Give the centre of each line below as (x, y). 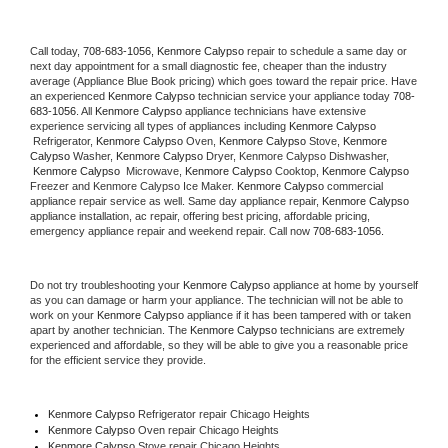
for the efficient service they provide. (119, 359)
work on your (63, 314)
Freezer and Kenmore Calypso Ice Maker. (133, 185)
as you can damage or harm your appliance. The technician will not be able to (216, 299)
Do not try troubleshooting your (106, 284)
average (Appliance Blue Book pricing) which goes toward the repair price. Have (223, 80)
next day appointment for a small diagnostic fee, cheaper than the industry (208, 65)
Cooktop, (297, 170)
